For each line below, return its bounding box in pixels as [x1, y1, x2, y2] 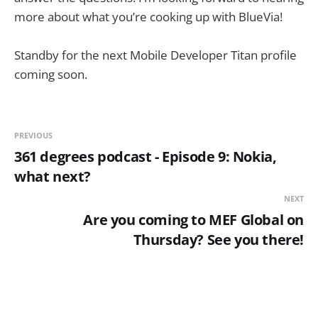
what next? [14, 167, 91, 187]
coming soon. [14, 66, 87, 83]
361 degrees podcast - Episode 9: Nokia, [14, 147, 277, 167]
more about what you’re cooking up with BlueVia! [14, 8, 283, 25]
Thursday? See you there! [133, 230, 304, 250]
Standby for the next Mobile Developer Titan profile [14, 47, 297, 64]
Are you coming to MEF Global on [83, 210, 304, 230]
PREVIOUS [14, 130, 53, 141]
